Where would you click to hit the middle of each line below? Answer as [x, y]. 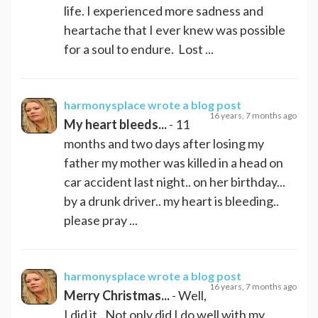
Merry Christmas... [117, 295]
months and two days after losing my [164, 143]
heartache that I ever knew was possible [175, 29]
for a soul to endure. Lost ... [139, 49]
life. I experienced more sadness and [164, 10]
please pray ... [101, 220]
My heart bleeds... [115, 124]
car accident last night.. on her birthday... [175, 181]
